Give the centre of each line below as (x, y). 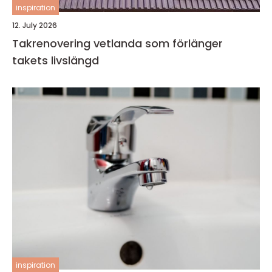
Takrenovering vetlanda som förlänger (117, 43)
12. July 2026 (35, 25)
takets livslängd (56, 60)
